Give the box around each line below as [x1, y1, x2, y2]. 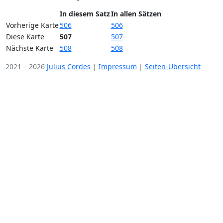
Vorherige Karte [5, 20, 59, 30]
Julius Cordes [46, 61, 91, 71]
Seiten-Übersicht [144, 61, 201, 71]
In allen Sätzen [111, 8, 161, 18]
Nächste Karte [5, 43, 53, 53]
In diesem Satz [59, 8, 110, 18]
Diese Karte [5, 31, 44, 41]
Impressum [98, 61, 137, 71]
